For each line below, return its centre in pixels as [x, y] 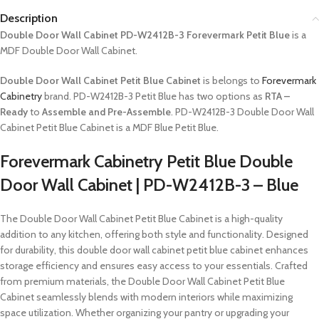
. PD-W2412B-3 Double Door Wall [242, 111]
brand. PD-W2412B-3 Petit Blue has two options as [153, 96]
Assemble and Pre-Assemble [106, 111]
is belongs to [231, 80]
